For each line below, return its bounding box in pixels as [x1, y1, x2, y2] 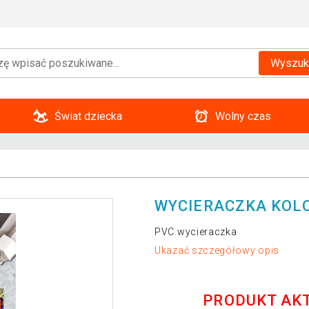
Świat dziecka [54, 109, 122, 123]
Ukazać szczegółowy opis [154, 245, 280, 257]
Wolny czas [215, 109, 271, 123]
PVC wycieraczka [154, 226, 237, 237]
